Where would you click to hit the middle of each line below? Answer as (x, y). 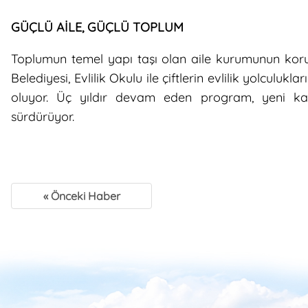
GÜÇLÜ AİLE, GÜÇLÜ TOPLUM (97, 27)
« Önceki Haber (81, 196)
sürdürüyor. (43, 116)
